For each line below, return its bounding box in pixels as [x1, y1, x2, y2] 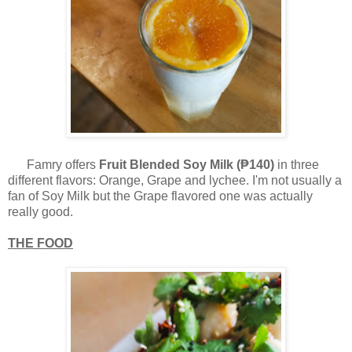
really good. [8, 205, 73, 219]
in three [274, 158, 319, 172]
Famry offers [8, 158, 99, 172]
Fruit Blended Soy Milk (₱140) [99, 158, 274, 172]
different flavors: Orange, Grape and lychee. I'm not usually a [8, 174, 342, 188]
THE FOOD [8, 236, 73, 251]
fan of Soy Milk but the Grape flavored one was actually [8, 189, 313, 203]
